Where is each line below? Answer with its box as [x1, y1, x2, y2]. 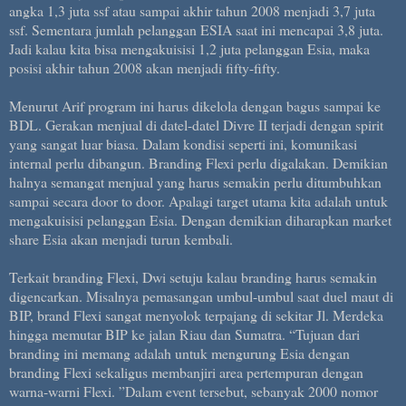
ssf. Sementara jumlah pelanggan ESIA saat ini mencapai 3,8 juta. [9, 19, 383, 39]
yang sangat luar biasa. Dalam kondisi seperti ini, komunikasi [9, 133, 357, 153]
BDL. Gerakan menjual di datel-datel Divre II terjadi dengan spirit [9, 114, 383, 134]
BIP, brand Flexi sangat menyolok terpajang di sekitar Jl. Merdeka [9, 304, 383, 324]
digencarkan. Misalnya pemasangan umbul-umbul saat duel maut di [9, 285, 393, 305]
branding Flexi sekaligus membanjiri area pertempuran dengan [9, 362, 363, 382]
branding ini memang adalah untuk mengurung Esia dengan [9, 343, 350, 362]
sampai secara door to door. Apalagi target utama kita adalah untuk [9, 190, 388, 210]
